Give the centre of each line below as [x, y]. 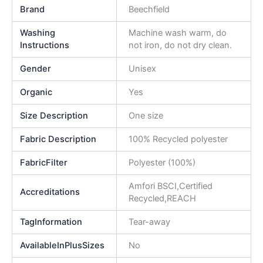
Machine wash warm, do [177, 33]
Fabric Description [58, 139]
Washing [38, 33]
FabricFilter [44, 162]
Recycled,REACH [162, 198]
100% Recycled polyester [178, 139]
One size [146, 115]
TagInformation [51, 222]
